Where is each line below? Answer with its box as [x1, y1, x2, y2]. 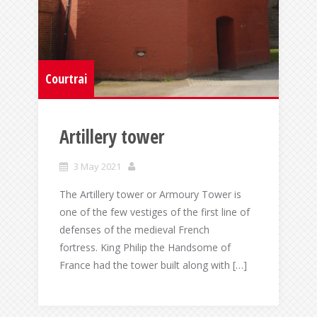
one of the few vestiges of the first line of [59, 204, 250, 219]
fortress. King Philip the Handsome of [59, 240, 231, 254]
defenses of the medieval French [59, 222, 209, 236]
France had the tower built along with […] [59, 258, 247, 272]
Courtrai [45, 69, 87, 87]
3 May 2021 [74, 159, 121, 173]
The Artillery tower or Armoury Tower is [59, 187, 241, 201]
